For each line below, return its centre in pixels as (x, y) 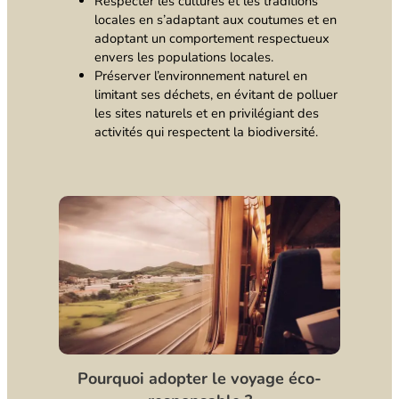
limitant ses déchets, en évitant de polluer (216, 95)
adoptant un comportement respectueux (212, 39)
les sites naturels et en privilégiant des (206, 114)
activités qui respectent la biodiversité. (206, 132)
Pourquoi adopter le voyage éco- (199, 379)
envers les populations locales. (183, 57)
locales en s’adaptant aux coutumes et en (215, 20)
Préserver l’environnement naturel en (200, 76)
